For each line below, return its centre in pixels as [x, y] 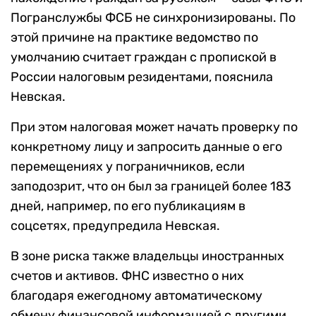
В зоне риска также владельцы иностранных [147, 256]
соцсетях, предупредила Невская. [115, 225]
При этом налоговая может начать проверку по [154, 127]
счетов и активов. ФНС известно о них [127, 275]
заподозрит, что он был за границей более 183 [151, 186]
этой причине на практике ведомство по [134, 37]
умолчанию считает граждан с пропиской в [144, 57]
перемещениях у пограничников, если [128, 166]
